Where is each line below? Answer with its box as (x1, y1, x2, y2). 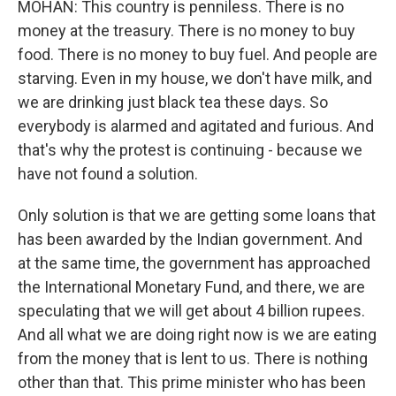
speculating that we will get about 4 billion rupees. (18, 301, 365, 320)
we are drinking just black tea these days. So (18, 93, 328, 111)
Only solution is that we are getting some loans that (18, 206, 376, 225)
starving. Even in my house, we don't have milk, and (18, 69, 372, 88)
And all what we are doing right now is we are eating (18, 325, 377, 344)
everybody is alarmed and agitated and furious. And (18, 117, 374, 135)
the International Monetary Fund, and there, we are (18, 278, 365, 296)
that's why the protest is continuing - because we (18, 141, 362, 159)
